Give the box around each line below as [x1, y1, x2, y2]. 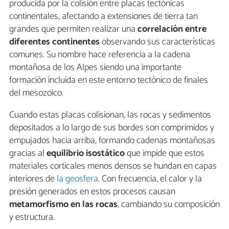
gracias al [9, 145, 47, 161]
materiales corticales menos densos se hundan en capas [9, 158, 217, 174]
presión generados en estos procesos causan [9, 184, 175, 199]
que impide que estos [125, 145, 204, 161]
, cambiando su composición [118, 196, 220, 212]
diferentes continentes [9, 34, 100, 50]
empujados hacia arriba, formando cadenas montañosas [9, 132, 215, 148]
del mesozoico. [9, 85, 63, 101]
